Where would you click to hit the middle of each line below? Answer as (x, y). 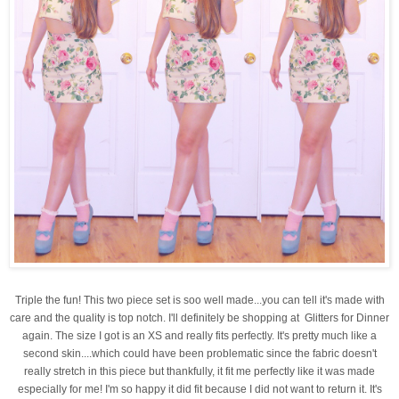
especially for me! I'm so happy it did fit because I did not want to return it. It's (199, 390)
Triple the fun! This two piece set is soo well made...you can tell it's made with (199, 301)
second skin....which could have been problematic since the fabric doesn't (199, 354)
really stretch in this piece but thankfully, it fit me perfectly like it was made (199, 372)
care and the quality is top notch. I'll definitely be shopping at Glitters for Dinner (199, 318)
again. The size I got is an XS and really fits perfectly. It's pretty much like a (199, 336)
